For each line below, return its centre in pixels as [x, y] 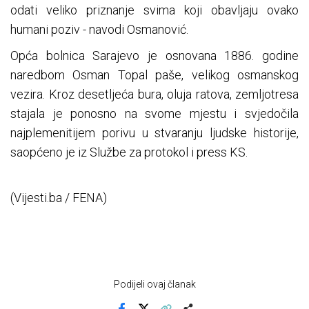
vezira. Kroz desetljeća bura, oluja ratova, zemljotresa [154, 94]
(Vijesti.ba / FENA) [59, 197]
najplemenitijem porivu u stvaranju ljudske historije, [154, 132]
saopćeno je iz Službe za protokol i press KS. [129, 152]
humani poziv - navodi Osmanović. [99, 29]
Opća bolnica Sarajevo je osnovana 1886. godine [154, 55]
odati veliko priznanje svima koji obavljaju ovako [154, 10]
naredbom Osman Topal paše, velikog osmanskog [154, 74]
